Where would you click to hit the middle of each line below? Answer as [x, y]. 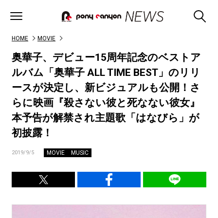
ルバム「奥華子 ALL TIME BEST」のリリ [106, 73]
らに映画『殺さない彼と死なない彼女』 [106, 103]
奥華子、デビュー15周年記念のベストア [106, 57]
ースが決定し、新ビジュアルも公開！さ [106, 88]
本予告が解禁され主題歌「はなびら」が [106, 118]
